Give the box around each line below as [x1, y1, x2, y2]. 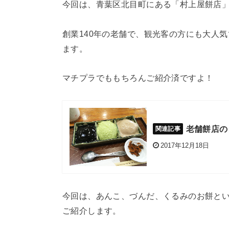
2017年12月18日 [160, 141, 209, 149]
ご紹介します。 [62, 205, 121, 215]
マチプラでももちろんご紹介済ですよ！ [62, 73, 214, 83]
